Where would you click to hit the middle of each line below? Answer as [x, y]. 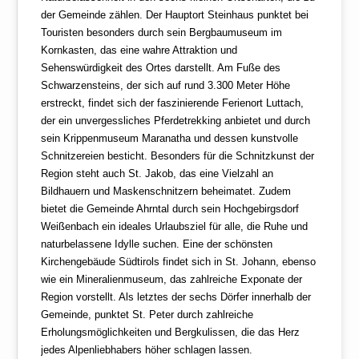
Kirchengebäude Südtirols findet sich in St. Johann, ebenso [179, 262]
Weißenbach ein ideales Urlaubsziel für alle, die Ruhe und [175, 227]
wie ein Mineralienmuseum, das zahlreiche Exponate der [172, 280]
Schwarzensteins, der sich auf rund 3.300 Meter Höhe [166, 86]
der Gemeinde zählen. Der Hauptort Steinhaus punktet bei [175, 15]
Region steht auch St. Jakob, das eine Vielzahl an [157, 174]
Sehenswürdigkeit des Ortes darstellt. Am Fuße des [161, 68]
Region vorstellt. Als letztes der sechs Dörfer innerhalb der [176, 297]
